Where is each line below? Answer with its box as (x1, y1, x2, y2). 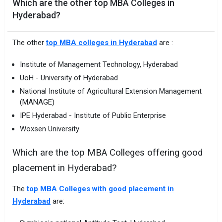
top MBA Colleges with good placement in (27, 184, 174, 194)
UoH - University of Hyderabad (20, 73, 118, 82)
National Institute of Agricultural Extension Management (20, 86, 202, 96)
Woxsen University (20, 124, 79, 133)
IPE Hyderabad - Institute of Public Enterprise (20, 111, 166, 120)
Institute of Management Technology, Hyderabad (20, 59, 178, 69)
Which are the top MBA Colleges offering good (12, 147, 203, 159)
